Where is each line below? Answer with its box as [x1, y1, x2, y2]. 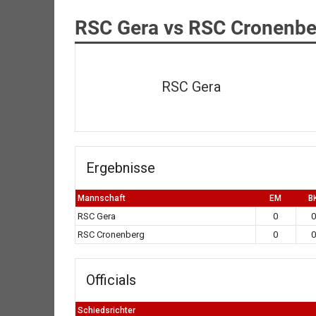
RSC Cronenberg [77, 229, 145, 240]
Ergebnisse [85, 159, 155, 176]
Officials [85, 271, 136, 288]
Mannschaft [77, 193, 126, 203]
